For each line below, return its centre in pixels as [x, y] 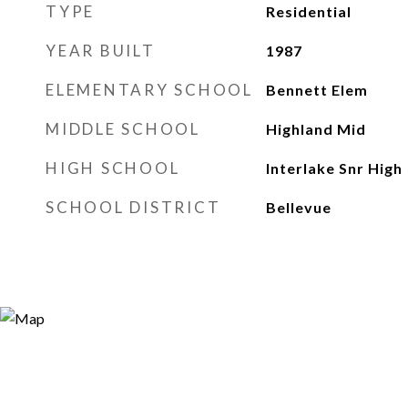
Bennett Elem [316, 90]
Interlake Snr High [334, 168]
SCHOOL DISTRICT [133, 207]
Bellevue [298, 207]
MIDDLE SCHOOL [123, 129]
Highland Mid [316, 129]
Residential [308, 11]
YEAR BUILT [101, 51]
